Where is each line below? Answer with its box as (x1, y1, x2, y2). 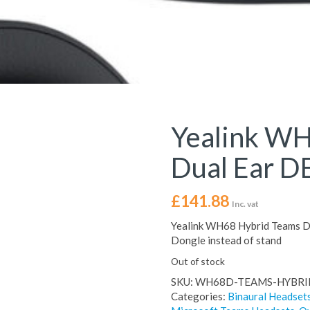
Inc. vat (231, 199, 259, 209)
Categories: (170, 290, 228, 302)
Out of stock (170, 255, 225, 267)
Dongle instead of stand (170, 234, 282, 246)
